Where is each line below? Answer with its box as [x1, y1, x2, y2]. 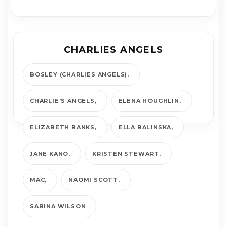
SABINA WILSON [30, 202, 86, 210]
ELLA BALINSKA [118, 123, 172, 131]
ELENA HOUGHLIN [118, 97, 179, 104]
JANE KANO [30, 149, 69, 157]
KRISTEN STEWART [92, 149, 160, 157]
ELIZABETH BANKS [30, 123, 95, 131]
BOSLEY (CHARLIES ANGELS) [30, 70, 128, 78]
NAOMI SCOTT [68, 176, 119, 183]
